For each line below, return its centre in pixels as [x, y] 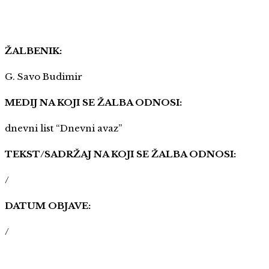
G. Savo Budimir [44, 76]
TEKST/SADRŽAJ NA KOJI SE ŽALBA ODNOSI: [120, 154]
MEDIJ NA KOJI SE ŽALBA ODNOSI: [93, 102]
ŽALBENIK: [33, 50]
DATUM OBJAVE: [48, 205]
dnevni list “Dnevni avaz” [63, 128]
